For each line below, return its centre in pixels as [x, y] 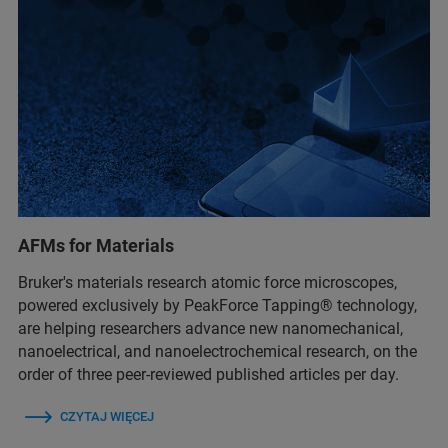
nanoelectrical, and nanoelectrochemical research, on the [217, 351]
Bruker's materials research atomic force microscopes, [207, 282]
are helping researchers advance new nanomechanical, [210, 328]
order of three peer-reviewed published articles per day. [208, 374]
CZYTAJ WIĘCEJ [107, 416]
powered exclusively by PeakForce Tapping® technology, [217, 305]
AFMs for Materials [96, 245]
